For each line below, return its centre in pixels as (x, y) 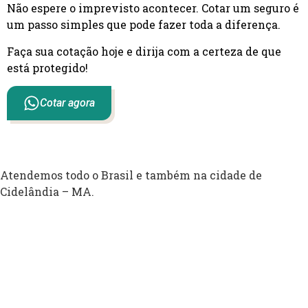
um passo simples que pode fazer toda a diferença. (144, 25)
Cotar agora (67, 103)
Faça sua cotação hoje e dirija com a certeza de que (144, 51)
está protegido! (47, 67)
